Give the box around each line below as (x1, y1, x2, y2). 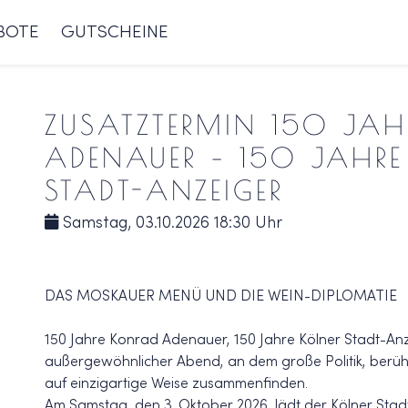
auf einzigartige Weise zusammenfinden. (45, 377, 308, 392)
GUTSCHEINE (61, 24, 168, 41)
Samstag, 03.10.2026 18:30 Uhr (58, 216, 282, 231)
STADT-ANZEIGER (45, 174, 284, 206)
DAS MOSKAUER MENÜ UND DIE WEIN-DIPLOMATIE (45, 290, 397, 304)
